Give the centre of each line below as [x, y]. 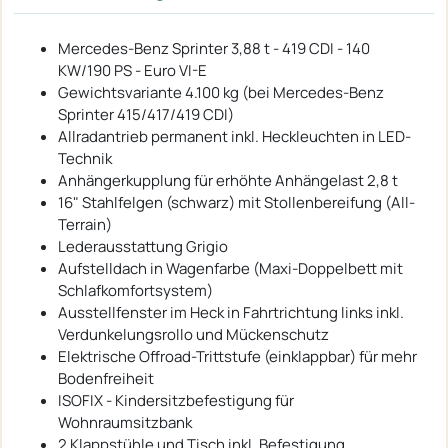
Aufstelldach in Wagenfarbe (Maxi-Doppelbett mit [230, 268]
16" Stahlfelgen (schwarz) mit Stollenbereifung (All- [236, 202]
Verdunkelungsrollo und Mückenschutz [193, 334]
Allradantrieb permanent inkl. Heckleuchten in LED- [234, 136]
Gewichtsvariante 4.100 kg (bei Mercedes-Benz [221, 92]
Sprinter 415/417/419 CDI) [146, 114]
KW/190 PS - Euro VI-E [132, 70]
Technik [85, 158]
